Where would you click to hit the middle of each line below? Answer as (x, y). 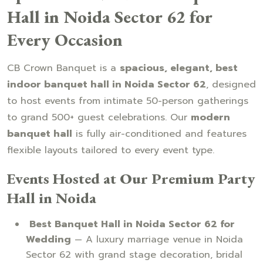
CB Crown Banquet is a (63, 68)
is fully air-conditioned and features (159, 134)
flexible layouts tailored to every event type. (111, 150)
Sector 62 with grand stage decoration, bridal (134, 254)
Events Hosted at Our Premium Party (131, 178)
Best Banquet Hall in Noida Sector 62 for (132, 224)
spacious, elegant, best (179, 68)
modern (210, 117)
